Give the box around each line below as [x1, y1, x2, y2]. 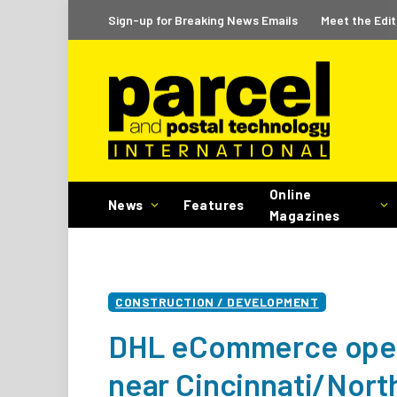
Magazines [269, 207, 340, 223]
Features [183, 197, 245, 213]
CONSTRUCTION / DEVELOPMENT [115, 294, 319, 309]
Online [269, 186, 312, 202]
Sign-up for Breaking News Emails [108, 12, 298, 27]
